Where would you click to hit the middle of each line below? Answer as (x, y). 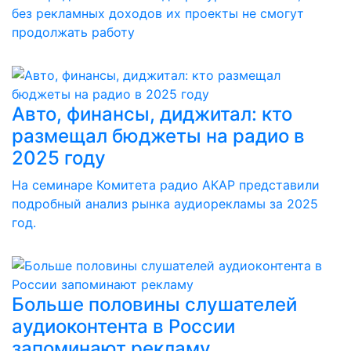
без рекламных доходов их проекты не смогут (158, 13)
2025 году (59, 158)
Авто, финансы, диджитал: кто (152, 114)
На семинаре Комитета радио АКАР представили (166, 185)
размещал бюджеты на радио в (158, 136)
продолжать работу (73, 32)
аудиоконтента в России (123, 326)
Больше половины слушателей (154, 304)
